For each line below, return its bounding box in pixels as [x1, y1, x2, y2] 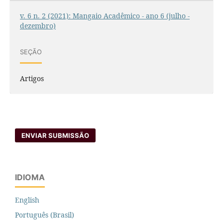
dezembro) [19, 21, 56, 31]
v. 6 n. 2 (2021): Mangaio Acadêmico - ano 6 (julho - [19, 11, 190, 21]
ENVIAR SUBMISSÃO [21, 131, 90, 140]
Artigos [19, 74, 44, 84]
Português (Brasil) [15, 210, 74, 220]
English [15, 195, 39, 205]
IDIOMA [15, 172, 45, 183]
